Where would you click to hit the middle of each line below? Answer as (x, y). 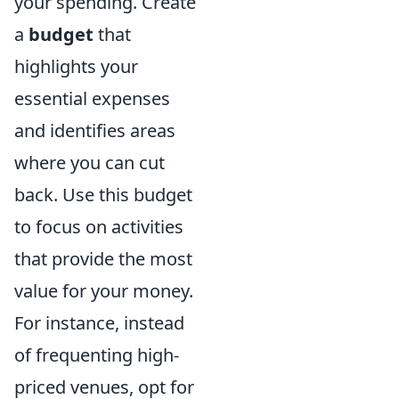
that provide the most (103, 259)
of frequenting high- (97, 355)
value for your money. (104, 291)
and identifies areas (95, 130)
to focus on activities (99, 227)
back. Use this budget (103, 195)
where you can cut (90, 163)
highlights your (76, 66)
